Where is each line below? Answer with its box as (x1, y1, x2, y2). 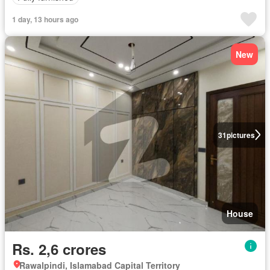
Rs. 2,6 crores (12, 238, 106, 259)
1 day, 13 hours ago (12, 13, 78, 25)
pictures (226, 129, 255, 140)
